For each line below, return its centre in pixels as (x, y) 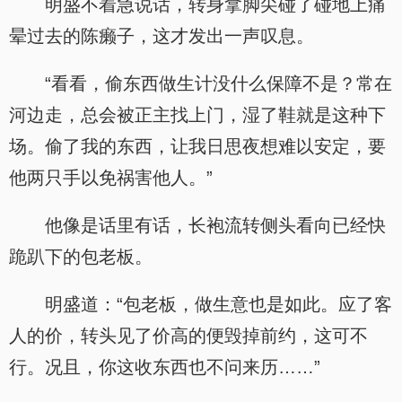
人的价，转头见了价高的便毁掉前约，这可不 (188, 336)
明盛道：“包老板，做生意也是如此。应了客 (218, 304)
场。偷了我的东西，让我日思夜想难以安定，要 (197, 146)
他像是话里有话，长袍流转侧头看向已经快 (215, 225)
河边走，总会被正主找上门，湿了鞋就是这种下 (197, 115)
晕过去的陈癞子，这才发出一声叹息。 (162, 36)
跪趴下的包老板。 (81, 257)
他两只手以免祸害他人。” (111, 178)
